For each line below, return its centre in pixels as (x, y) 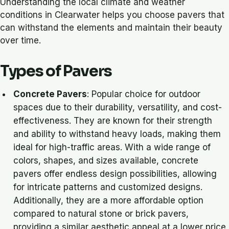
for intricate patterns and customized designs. (108, 187)
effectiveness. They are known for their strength (113, 120)
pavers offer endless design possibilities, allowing (115, 174)
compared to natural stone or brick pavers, (101, 213)
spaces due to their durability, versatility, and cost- (118, 107)
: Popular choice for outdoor (144, 94)
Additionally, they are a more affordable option (109, 200)
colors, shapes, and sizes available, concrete (106, 160)
